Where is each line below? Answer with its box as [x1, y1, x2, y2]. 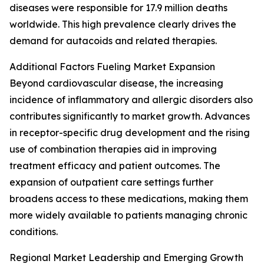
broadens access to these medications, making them [9, 193, 248, 205]
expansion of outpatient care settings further [9, 176, 213, 189]
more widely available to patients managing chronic [9, 209, 247, 222]
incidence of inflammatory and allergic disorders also [9, 94, 253, 106]
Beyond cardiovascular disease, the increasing [9, 77, 223, 90]
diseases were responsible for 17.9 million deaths [9, 2, 227, 14]
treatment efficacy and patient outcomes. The [9, 160, 220, 172]
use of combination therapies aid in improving [9, 143, 217, 156]
